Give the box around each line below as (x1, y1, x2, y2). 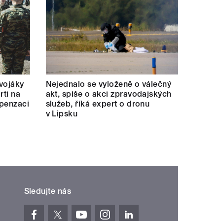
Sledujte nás (24, 186, 72, 196)
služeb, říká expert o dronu (45, 99, 150, 109)
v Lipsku (45, 109, 78, 119)
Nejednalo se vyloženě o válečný (45, 79, 172, 89)
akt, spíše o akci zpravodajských (45, 89, 172, 99)
